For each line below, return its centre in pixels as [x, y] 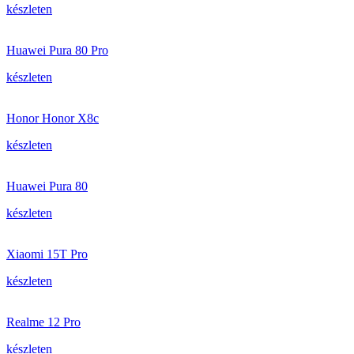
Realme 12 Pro [43, 322]
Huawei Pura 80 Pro [57, 50]
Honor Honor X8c [53, 118]
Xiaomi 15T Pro [47, 254]
